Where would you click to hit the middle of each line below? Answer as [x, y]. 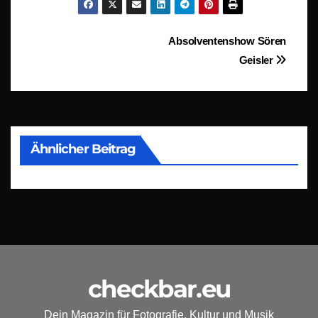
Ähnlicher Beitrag [83, 149]
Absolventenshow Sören [227, 41]
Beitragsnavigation [135, 45]
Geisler [257, 60]
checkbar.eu [159, 289]
